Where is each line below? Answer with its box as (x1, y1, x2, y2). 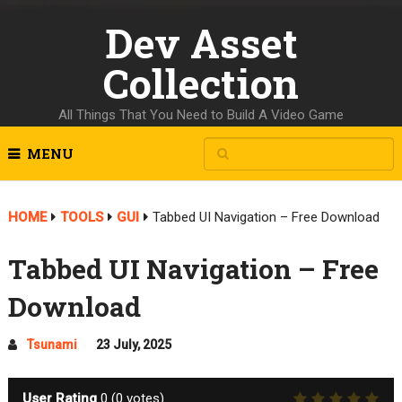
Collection (103, 57, 299, 109)
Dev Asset (104, 16, 298, 69)
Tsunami (26, 337, 77, 352)
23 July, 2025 (95, 337, 171, 352)
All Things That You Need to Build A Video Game (58, 107, 344, 123)
